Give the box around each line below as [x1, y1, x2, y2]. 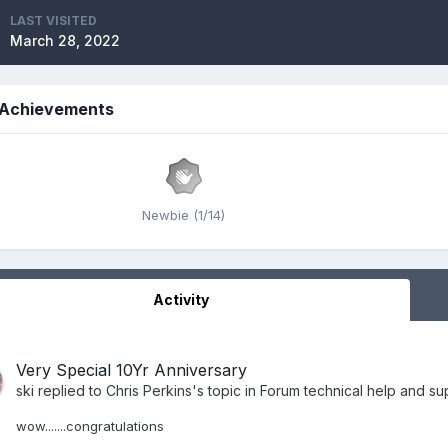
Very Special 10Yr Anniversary [16, 359, 247, 380]
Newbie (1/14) [142, 206, 225, 223]
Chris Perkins [106, 381, 192, 399]
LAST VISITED [10, 12, 97, 28]
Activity [152, 290, 209, 308]
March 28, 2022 [10, 31, 120, 49]
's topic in [192, 381, 260, 399]
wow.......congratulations [16, 417, 164, 434]
